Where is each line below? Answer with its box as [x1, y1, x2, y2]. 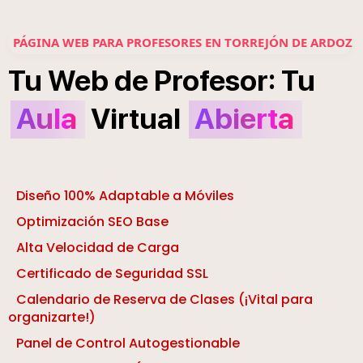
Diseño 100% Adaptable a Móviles [16, 186, 234, 206]
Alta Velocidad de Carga [16, 238, 179, 258]
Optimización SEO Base [16, 212, 169, 232]
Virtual [91, 101, 181, 137]
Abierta [194, 101, 294, 137]
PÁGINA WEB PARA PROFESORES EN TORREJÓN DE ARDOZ [13, 34, 352, 51]
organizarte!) [8, 308, 96, 327]
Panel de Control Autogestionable [16, 334, 240, 353]
